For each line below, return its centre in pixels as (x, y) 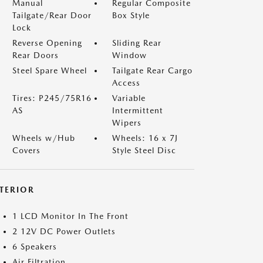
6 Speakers (35, 247)
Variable (129, 98)
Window (129, 55)
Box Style (131, 15)
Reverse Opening (47, 43)
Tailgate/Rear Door (52, 15)
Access (126, 83)
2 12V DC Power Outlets (64, 231)
